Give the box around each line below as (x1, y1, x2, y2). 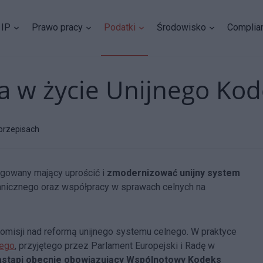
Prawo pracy (32, 22, 83, 33)
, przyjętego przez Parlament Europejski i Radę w (15, 240, 215, 251)
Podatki (104, 22, 136, 33)
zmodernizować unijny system (107, 167, 240, 178)
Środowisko (157, 22, 206, 33)
